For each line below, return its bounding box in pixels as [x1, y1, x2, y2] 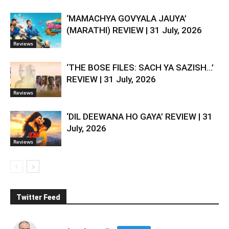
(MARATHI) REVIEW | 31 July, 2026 [66, 25, 202, 35]
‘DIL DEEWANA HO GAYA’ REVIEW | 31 [66, 111, 213, 122]
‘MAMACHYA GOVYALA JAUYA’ [66, 13, 187, 24]
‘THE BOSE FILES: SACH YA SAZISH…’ [66, 62, 214, 73]
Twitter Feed [16, 193, 60, 201]
